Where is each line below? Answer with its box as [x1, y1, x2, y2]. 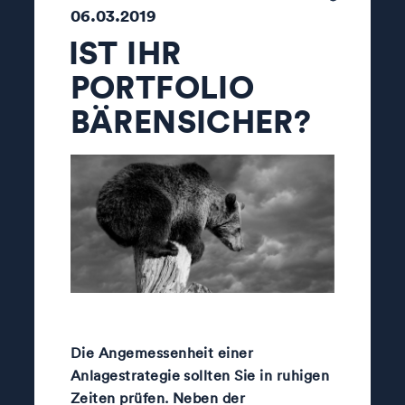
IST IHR [68, 32, 182, 72]
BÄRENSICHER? [70, 100, 311, 141]
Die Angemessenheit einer [70, 343, 254, 362]
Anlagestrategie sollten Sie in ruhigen [70, 365, 330, 384]
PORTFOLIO [70, 66, 254, 107]
